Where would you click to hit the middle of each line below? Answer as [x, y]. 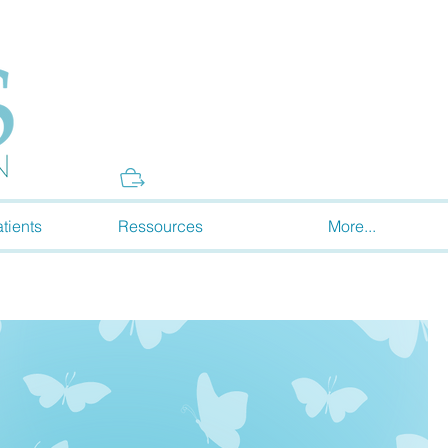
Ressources [160, 226]
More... [352, 226]
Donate [132, 80]
